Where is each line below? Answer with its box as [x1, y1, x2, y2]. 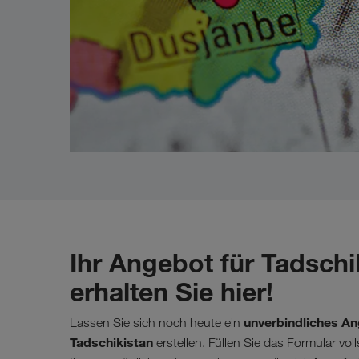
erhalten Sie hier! [70, 275, 273, 308]
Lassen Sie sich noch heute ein [70, 314, 244, 330]
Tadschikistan [70, 333, 153, 350]
